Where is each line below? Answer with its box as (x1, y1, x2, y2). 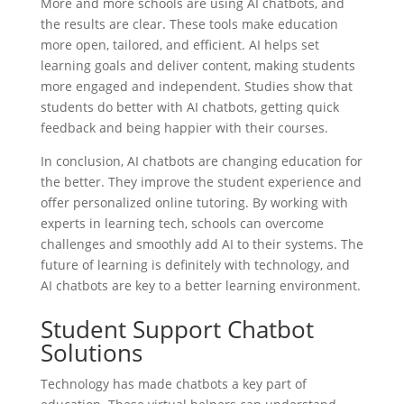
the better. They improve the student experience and (40, 172, 362, 190)
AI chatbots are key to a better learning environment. (40, 276, 361, 294)
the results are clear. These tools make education (40, 14, 338, 32)
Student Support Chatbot (40, 312, 314, 345)
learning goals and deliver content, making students (40, 56, 355, 74)
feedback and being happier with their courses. (40, 118, 328, 136)
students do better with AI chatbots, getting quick (40, 97, 339, 115)
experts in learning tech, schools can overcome (40, 214, 324, 232)
